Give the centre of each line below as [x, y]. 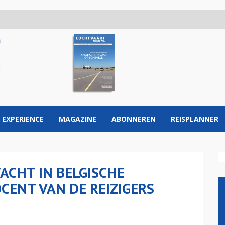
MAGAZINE [78, 119]
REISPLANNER [195, 119]
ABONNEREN [134, 119]
